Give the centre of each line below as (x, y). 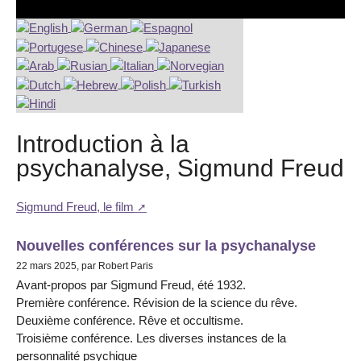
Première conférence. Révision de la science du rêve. (157, 302)
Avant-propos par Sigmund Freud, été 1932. (131, 284)
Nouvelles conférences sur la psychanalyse (166, 245)
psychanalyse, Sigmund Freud (180, 168)
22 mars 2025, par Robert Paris (85, 266)
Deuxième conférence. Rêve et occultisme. (130, 320)
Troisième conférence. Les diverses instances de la (151, 338)
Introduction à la (103, 144)
